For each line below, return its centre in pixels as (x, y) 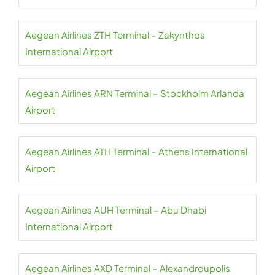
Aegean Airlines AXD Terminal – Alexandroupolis (128, 268)
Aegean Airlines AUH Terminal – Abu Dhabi (116, 210)
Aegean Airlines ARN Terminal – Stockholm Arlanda (135, 93)
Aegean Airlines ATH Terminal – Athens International (136, 151)
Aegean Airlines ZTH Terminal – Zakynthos (115, 35)
